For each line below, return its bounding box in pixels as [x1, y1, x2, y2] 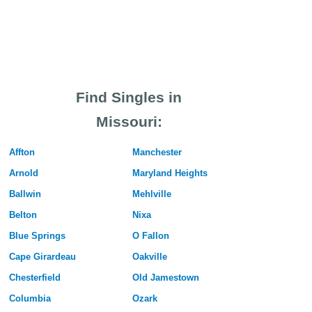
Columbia [8, 293, 51, 304]
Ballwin [8, 189, 41, 200]
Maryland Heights [132, 168, 208, 179]
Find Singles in [76, 89, 182, 106]
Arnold [8, 168, 38, 179]
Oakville [132, 251, 167, 263]
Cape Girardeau [8, 251, 76, 263]
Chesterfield [8, 272, 61, 283]
